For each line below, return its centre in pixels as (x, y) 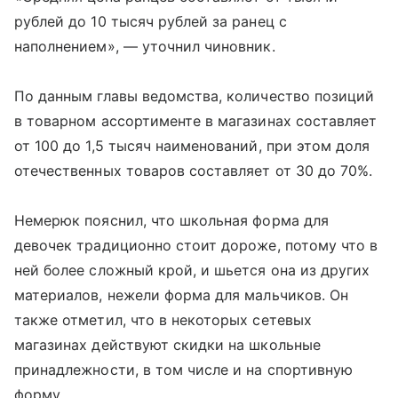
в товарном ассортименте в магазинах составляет (196, 121)
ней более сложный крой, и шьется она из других (192, 270)
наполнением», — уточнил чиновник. (145, 46)
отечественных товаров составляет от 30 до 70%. (194, 171)
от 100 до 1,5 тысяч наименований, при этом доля (192, 146)
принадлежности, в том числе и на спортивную (184, 370)
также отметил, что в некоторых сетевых (163, 320)
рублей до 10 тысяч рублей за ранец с (151, 21)
